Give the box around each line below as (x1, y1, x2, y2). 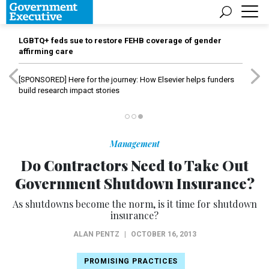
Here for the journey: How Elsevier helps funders (67, 75, 234, 84)
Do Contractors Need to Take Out (20, 156, 249, 175)
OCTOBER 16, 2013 (130, 230, 196, 238)
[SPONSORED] (19, 75, 67, 84)
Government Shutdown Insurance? (14, 174, 255, 193)
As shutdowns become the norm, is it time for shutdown (12, 198, 257, 210)
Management (109, 138, 160, 150)
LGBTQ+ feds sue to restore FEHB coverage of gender (19, 36, 222, 45)
